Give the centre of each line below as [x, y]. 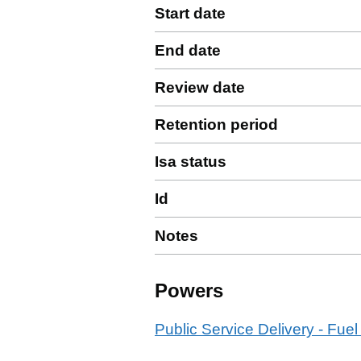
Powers [189, 290]
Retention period [216, 124]
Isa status [191, 162]
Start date [190, 13]
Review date [200, 87]
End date [188, 50]
